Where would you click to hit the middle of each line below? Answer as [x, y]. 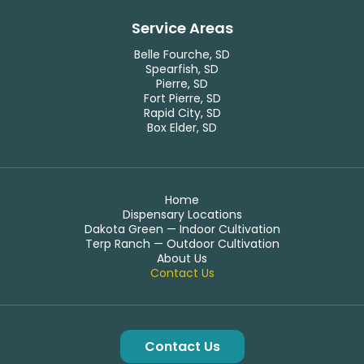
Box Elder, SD [182, 128]
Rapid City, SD [182, 113]
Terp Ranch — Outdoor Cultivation [182, 244]
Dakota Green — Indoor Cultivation [182, 229]
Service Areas [182, 28]
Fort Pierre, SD [182, 98]
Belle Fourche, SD [182, 54]
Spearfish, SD [182, 69]
